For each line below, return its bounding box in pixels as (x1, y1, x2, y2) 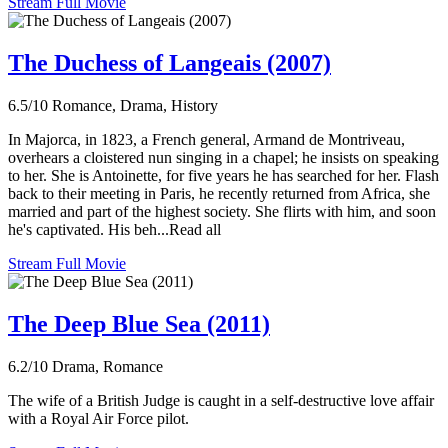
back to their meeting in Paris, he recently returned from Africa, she (8, 184, 430, 202)
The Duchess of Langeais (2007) (8, 49, 331, 76)
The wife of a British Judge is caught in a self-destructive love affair (8, 391, 434, 409)
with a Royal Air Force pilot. (8, 409, 189, 427)
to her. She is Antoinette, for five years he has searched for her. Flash (8, 166, 439, 184)
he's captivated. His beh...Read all (8, 220, 221, 238)
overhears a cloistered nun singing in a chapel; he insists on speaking (8, 148, 439, 166)
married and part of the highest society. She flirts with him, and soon (8, 202, 436, 220)
